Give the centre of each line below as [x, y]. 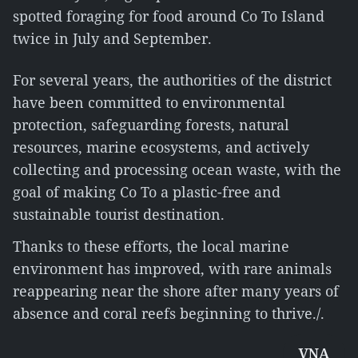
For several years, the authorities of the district [172, 80]
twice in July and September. [112, 38]
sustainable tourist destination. [119, 214]
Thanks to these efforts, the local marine [151, 246]
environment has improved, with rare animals [172, 268]
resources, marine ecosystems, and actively [161, 147]
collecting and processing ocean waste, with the [177, 169]
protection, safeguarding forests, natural [151, 125]
